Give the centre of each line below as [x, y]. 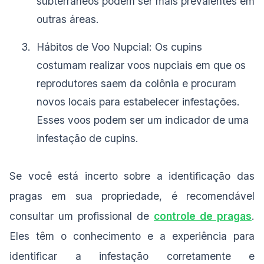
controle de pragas [203, 216]
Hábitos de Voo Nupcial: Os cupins [119, 47]
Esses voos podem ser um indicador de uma [142, 120]
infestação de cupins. [87, 138]
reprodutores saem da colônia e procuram [136, 84]
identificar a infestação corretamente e [132, 256]
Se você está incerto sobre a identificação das [132, 176]
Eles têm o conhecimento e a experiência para [132, 236]
